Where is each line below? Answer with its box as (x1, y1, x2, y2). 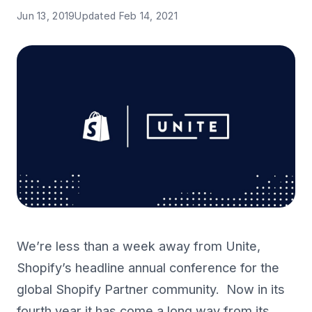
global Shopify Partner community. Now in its (17, 282, 285, 297)
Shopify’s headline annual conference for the (17, 260, 279, 276)
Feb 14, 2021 (118, 10, 178, 22)
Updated (75, 10, 119, 22)
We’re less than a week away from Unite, (17, 239, 260, 254)
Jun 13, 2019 (17, 10, 75, 22)
